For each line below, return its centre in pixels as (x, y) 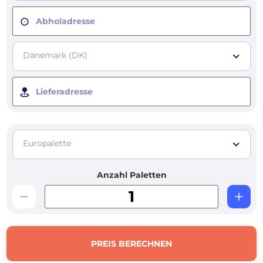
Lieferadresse (64, 92)
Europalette (47, 144)
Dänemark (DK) (55, 55)
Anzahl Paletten (131, 175)
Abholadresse (65, 21)
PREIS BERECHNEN (131, 244)
